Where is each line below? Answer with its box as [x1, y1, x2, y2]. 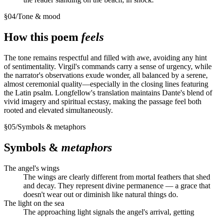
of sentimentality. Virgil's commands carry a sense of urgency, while [4, 62, 212, 71]
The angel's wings [4, 163, 59, 172]
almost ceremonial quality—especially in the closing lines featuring [4, 79, 208, 88]
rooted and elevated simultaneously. [4, 106, 113, 114]
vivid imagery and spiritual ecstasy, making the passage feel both [4, 97, 201, 106]
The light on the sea [4, 199, 64, 207]
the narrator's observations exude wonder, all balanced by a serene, [4, 71, 208, 79]
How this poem [4, 30, 81, 43]
